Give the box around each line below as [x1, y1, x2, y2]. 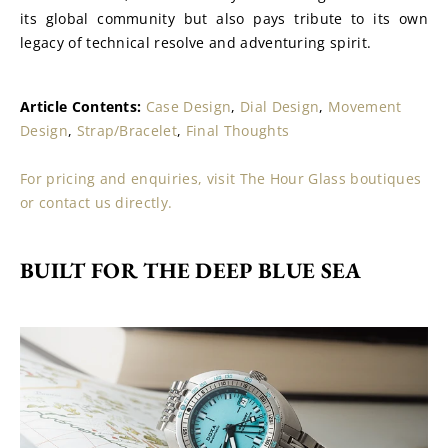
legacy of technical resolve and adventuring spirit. [20, 33, 372, 52]
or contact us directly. [20, 193, 173, 212]
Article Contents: [20, 97, 146, 116]
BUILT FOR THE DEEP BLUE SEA [20, 256, 362, 285]
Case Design [145, 97, 232, 116]
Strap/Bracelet [76, 121, 178, 140]
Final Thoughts [185, 121, 290, 140]
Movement [328, 97, 402, 116]
